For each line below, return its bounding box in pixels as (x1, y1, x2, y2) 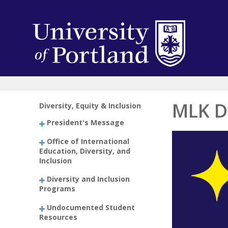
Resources (39, 212, 78, 222)
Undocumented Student (47, 202, 135, 212)
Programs (39, 183, 76, 193)
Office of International (47, 136, 130, 146)
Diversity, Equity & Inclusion (39, 101, 141, 110)
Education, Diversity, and (39, 146, 131, 156)
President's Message (47, 117, 125, 127)
